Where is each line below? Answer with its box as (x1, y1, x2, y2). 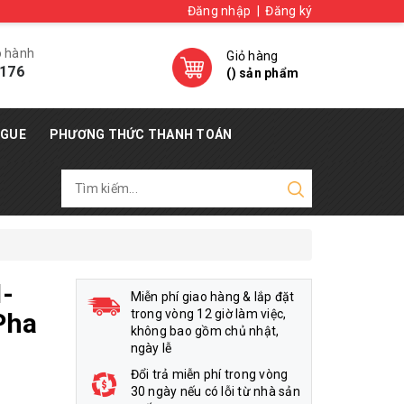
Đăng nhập (187, 4, 251, 18)
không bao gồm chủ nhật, (130, 324, 280, 338)
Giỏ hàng (226, 49, 279, 63)
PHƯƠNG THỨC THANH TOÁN (49, 127, 233, 142)
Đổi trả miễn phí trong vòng (130, 367, 289, 381)
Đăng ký (265, 4, 312, 18)
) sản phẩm (231, 66, 298, 80)
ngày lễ (130, 341, 172, 355)
